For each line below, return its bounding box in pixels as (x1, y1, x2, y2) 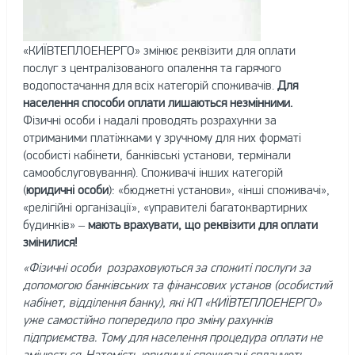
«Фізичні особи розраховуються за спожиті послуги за (22, 260, 311, 274)
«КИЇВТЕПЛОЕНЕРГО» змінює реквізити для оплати (22, 43, 296, 57)
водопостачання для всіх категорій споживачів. (22, 78, 277, 92)
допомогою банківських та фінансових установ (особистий (22, 277, 332, 292)
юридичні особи (25, 182, 109, 197)
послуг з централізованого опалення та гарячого (22, 60, 281, 74)
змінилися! (22, 235, 78, 249)
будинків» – (22, 217, 88, 231)
